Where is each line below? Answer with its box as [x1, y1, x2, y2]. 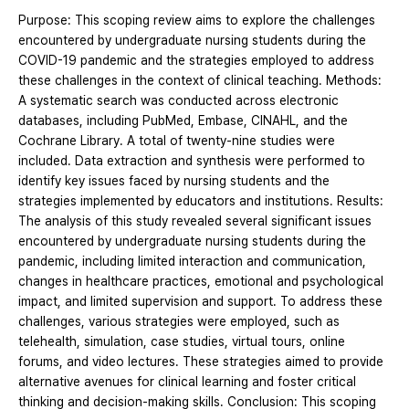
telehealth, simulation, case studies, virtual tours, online [18, 334, 345, 350]
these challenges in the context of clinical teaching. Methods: [18, 73, 382, 89]
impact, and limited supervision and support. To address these [18, 294, 383, 309]
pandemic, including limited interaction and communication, [18, 254, 366, 269]
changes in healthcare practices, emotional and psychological [18, 274, 383, 289]
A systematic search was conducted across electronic [18, 93, 339, 109]
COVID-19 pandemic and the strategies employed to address [18, 53, 374, 68]
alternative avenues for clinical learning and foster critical [18, 374, 356, 390]
